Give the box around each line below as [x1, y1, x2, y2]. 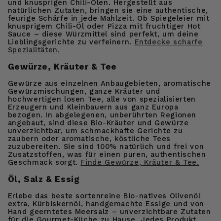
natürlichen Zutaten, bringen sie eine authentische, [7, 5, 208, 15]
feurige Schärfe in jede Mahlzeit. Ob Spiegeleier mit [7, 13, 210, 23]
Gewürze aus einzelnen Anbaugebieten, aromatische [7, 78, 211, 88]
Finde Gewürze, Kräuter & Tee [80, 157, 197, 167]
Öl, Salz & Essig [7, 174, 80, 184]
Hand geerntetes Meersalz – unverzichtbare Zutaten [7, 207, 211, 216]
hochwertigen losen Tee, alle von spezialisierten [7, 94, 196, 104]
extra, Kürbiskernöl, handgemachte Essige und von [7, 199, 204, 208]
